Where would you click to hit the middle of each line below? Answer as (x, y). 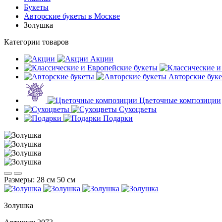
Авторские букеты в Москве (72, 16)
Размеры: (20, 180)
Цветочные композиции (180, 100)
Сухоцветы (138, 109)
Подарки (118, 118)
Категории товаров (36, 42)
